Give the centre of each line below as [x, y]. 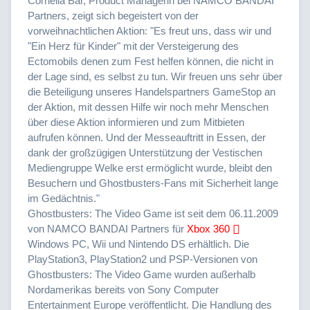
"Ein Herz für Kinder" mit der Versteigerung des [133, 46]
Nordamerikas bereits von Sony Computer [123, 289]
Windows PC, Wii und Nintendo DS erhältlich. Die [138, 244]
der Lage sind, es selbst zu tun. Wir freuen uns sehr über [155, 76]
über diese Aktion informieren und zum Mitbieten [136, 122]
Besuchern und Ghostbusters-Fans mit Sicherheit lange [153, 183]
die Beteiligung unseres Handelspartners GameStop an [152, 91]
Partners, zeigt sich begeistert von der [113, 15]
